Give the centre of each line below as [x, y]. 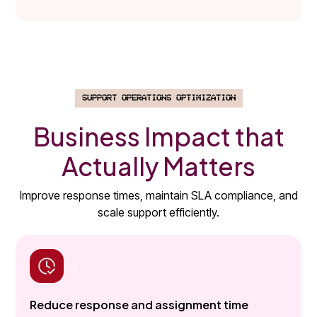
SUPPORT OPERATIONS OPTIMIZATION [158, 98]
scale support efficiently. [158, 212]
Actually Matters [158, 166]
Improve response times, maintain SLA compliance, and [158, 195]
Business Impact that [158, 136]
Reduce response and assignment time [139, 304]
